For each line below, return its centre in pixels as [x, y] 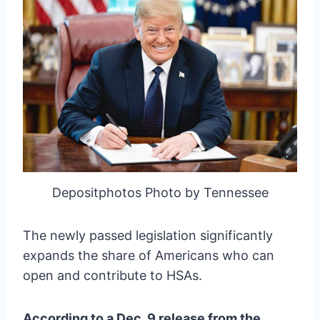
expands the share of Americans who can [149, 255]
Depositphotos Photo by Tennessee [160, 192]
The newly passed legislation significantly [148, 235]
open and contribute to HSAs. [112, 275]
